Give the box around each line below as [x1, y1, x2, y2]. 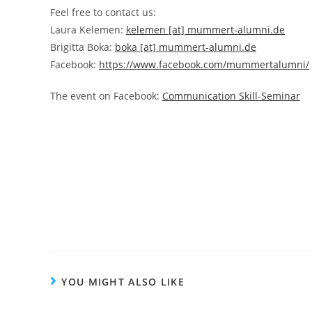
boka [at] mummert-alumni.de [115, 40, 256, 54]
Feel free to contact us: [50, 6, 156, 19]
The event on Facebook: [50, 89, 162, 102]
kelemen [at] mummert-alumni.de [126, 23, 285, 36]
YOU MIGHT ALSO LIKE [61, 275, 185, 288]
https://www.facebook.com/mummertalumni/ [99, 58, 309, 71]
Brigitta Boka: [50, 40, 115, 54]
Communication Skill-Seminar [162, 89, 300, 102]
